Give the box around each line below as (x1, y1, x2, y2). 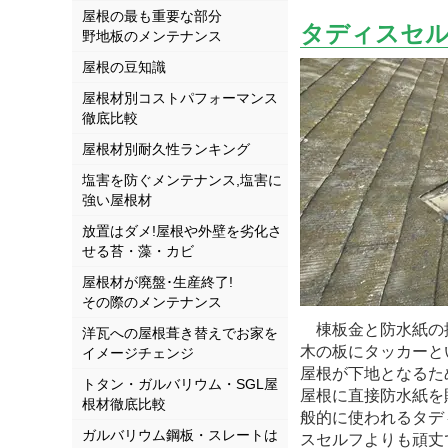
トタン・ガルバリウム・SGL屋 (82, 375, 278, 392)
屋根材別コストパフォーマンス (82, 89, 278, 106)
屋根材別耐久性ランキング (82, 140, 250, 157)
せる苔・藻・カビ (82, 242, 194, 259)
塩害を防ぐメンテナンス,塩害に (82, 171, 282, 188)
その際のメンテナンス (82, 293, 222, 310)
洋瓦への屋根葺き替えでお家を (82, 324, 278, 341)
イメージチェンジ (82, 344, 194, 361)
